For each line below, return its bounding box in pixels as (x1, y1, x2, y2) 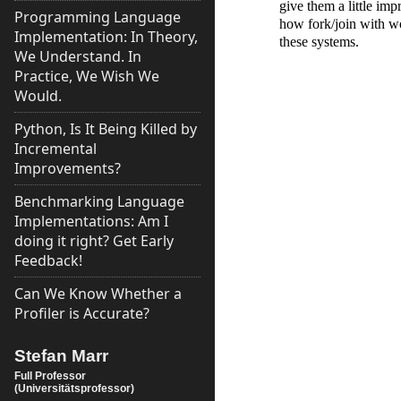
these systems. (279, 33, 359, 49)
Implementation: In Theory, (14, 27, 198, 47)
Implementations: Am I (14, 211, 168, 231)
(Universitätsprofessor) (14, 381, 134, 395)
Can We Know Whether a (14, 284, 182, 303)
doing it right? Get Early (14, 231, 174, 251)
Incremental (14, 139, 97, 158)
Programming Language (14, 7, 181, 27)
